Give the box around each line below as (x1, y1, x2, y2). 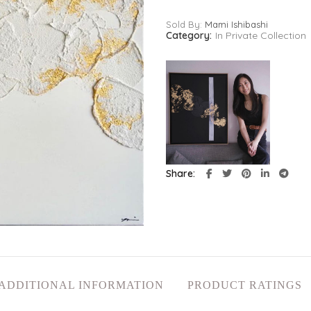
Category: (166, 29, 215, 42)
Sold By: (166, 19, 205, 30)
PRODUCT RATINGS (187, 279, 302, 291)
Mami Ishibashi (205, 19, 268, 30)
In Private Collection (215, 29, 306, 42)
